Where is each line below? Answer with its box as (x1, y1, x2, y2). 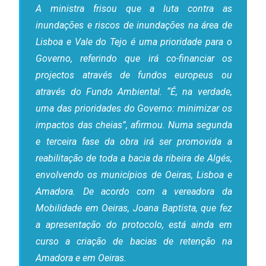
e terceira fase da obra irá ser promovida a (36, 136, 232, 148)
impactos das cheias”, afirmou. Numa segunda (36, 119, 232, 131)
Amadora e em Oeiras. (36, 252, 127, 264)
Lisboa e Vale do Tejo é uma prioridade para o (36, 36, 232, 48)
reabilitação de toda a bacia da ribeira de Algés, (36, 153, 232, 164)
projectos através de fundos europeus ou (36, 69, 232, 81)
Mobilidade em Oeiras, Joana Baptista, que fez (36, 202, 232, 214)
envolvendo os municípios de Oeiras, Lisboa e (36, 169, 232, 181)
